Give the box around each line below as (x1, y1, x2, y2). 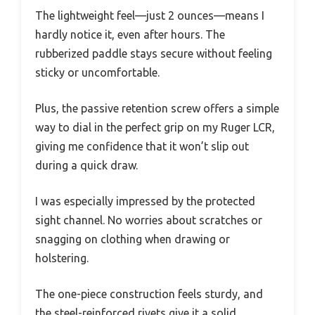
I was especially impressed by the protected (35, 195, 255, 207)
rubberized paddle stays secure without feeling (35, 47, 272, 60)
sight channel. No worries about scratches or (35, 214, 262, 226)
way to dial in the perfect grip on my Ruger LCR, (35, 121, 275, 134)
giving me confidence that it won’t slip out (35, 140, 249, 153)
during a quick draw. (35, 159, 138, 172)
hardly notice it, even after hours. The (35, 28, 225, 41)
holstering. (35, 252, 89, 264)
